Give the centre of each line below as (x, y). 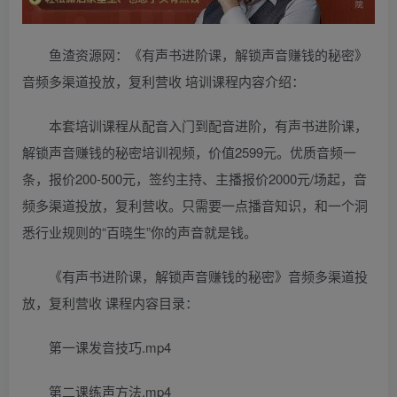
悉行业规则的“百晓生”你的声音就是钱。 (140, 231)
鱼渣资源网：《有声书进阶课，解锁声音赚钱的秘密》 (208, 54)
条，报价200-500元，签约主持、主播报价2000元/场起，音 (195, 178)
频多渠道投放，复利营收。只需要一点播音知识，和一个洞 (195, 205)
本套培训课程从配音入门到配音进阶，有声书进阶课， (208, 125)
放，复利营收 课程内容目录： (110, 302)
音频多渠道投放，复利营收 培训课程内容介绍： (163, 81)
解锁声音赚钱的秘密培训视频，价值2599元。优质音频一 (189, 152)
